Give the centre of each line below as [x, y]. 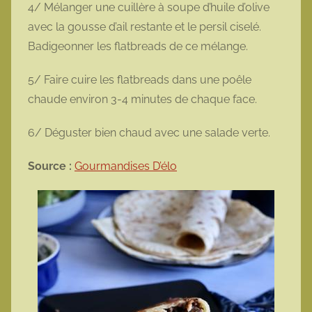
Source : [50, 166]
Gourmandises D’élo [126, 166]
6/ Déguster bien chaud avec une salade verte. [150, 133]
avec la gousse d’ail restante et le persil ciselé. [145, 27]
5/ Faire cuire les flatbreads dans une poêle [140, 80]
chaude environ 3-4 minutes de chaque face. [144, 100]
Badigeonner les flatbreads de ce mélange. [139, 47]
